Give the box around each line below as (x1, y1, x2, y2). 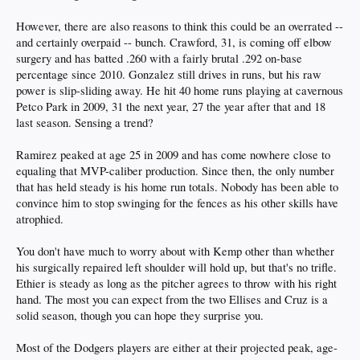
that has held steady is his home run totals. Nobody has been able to (16, 179, 338, 195)
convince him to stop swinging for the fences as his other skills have (16, 195, 338, 211)
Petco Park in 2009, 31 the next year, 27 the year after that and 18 (16, 99, 325, 115)
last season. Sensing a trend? (16, 115, 153, 131)
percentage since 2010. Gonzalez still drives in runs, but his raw (16, 67, 321, 83)
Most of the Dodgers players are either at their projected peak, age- (16, 340, 337, 356)
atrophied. (16, 211, 63, 227)
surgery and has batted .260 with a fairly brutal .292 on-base (16, 51, 302, 67)
